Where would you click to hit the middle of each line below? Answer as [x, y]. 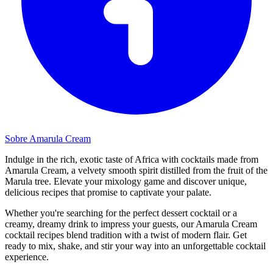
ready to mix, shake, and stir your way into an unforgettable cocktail [135, 246]
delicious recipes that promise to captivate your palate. [108, 192]
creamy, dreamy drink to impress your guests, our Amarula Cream [131, 224]
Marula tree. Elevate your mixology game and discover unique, [126, 181]
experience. [27, 257]
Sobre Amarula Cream [48, 138]
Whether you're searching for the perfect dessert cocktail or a [121, 213]
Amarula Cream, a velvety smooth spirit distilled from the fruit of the [136, 170]
